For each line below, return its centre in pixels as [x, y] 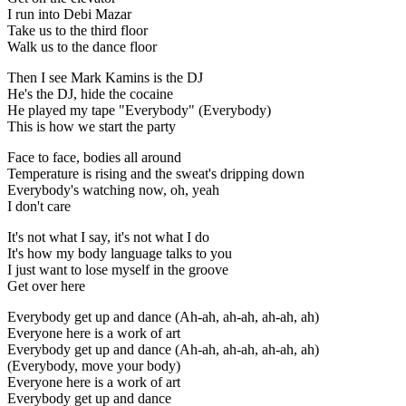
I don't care [39, 207]
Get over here [46, 286]
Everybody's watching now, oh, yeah [113, 190]
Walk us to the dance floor [82, 47]
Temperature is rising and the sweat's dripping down [156, 174]
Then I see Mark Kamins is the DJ [105, 78]
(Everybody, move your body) [94, 366]
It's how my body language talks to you [120, 254]
